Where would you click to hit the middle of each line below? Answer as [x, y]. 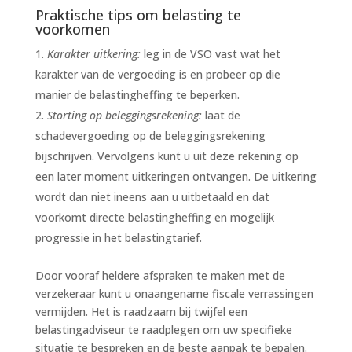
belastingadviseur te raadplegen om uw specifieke [163, 329]
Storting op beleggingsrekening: [126, 115]
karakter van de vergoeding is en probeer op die [158, 74]
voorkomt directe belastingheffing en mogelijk [154, 217]
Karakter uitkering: [93, 53]
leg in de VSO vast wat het [210, 53]
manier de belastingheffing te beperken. [137, 94]
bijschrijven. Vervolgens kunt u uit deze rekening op [167, 156]
